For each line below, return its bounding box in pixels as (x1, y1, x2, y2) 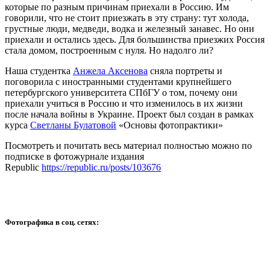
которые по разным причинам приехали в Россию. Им (5, 1, 229, 12)
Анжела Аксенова (73, 65, 148, 76)
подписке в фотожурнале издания (5, 151, 144, 162)
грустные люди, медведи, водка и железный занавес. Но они (5, 23, 254, 34)
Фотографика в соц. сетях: (5, 217, 99, 227)
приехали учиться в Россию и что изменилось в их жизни (5, 98, 243, 108)
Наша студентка (5, 65, 73, 76)
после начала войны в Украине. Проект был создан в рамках (5, 108, 254, 119)
